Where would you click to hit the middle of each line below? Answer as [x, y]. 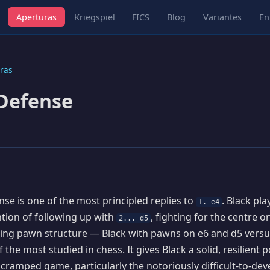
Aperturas [36, 17]
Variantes [223, 17]
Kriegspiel [94, 17]
